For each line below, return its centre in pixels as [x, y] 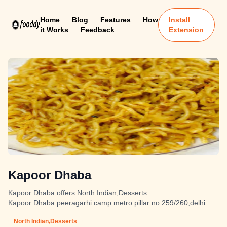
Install [180, 20]
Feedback [97, 30]
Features [115, 20]
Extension [186, 30]
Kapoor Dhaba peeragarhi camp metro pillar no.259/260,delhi [107, 203]
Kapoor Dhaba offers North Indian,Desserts [78, 193]
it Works [54, 30]
